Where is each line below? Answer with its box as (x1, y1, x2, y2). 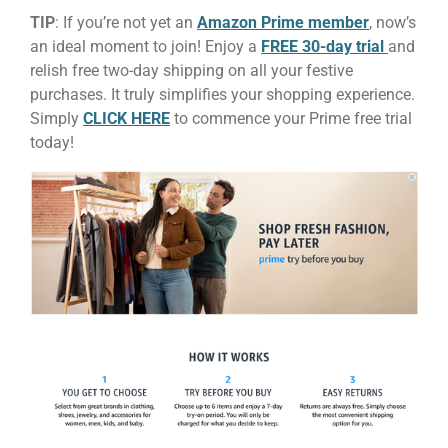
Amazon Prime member (197, 12, 369, 32)
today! (30, 132, 74, 152)
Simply (30, 108, 83, 128)
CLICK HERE (83, 108, 170, 128)
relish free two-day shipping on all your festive (30, 60, 353, 80)
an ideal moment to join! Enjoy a (30, 36, 261, 56)
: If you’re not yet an (55, 12, 197, 32)
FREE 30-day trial (261, 36, 388, 56)
